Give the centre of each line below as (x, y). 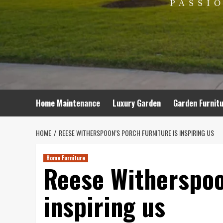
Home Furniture (66, 158)
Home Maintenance (68, 103)
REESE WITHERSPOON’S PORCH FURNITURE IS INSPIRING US (136, 133)
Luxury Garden (137, 103)
